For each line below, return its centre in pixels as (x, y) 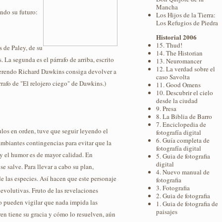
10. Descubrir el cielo (185, 93)
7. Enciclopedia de (181, 125)
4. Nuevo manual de (183, 172)
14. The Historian (179, 53)
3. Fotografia (173, 188)
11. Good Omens (178, 85)
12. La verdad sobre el (186, 69)
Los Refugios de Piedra (187, 23)
